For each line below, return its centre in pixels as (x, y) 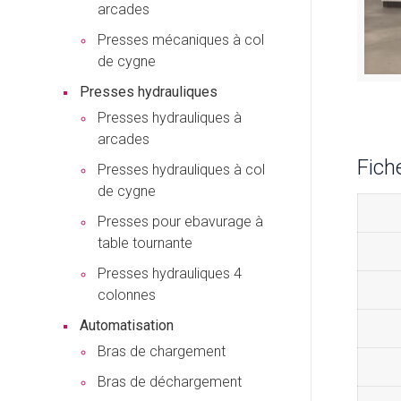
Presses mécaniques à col (181, 40)
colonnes (127, 295)
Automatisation (127, 325)
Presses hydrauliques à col (181, 170)
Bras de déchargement (170, 382)
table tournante (145, 243)
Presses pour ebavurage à (180, 222)
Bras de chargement (162, 351)
